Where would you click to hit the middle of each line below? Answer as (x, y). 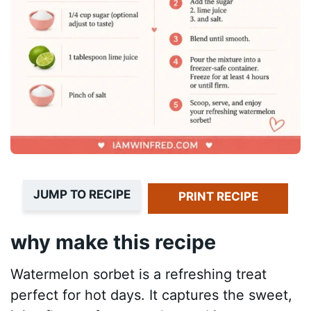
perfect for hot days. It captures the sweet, (152, 295)
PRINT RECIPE (218, 197)
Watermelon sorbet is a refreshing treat (139, 274)
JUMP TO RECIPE (82, 195)
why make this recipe (114, 242)
